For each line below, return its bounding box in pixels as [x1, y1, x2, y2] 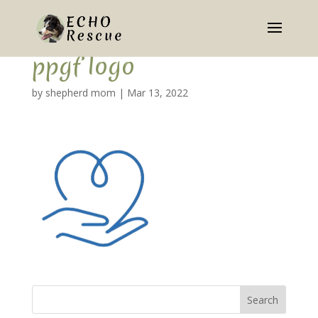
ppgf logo [31, 51, 135, 82]
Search [247, 292, 279, 307]
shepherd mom [45, 86, 116, 99]
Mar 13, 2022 [126, 86, 188, 99]
